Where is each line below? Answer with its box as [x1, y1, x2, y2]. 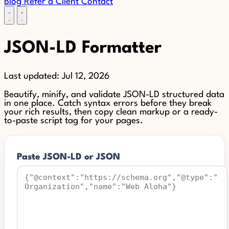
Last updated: [4, 72, 62, 81]
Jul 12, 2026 [62, 72, 109, 81]
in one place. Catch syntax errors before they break [4, 99, 212, 108]
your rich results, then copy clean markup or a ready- [4, 107, 218, 117]
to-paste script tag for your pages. [4, 116, 143, 125]
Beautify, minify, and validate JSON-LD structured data [4, 90, 224, 99]
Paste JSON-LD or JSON [17, 152, 120, 162]
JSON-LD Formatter [4, 39, 162, 57]
